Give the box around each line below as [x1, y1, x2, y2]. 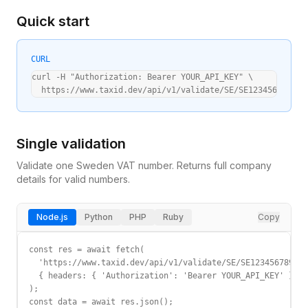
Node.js [36, 212, 68, 222]
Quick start [16, 13, 89, 30]
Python [85, 212, 113, 222]
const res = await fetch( [29, 245, 144, 254]
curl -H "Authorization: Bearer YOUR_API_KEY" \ [32, 72, 253, 82]
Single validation [16, 135, 126, 152]
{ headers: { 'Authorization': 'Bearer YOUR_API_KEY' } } [29, 271, 303, 280]
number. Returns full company [135, 159, 272, 171]
